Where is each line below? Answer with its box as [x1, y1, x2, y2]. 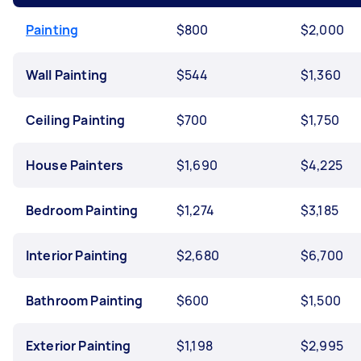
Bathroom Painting [26, 292, 143, 309]
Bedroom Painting [26, 201, 139, 219]
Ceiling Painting [26, 111, 126, 129]
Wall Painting [26, 66, 107, 84]
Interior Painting [26, 247, 128, 264]
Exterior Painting [26, 337, 131, 355]
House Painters [26, 156, 124, 174]
